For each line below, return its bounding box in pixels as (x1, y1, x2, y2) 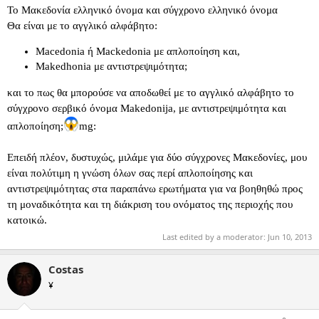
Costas (48, 262, 83, 276)
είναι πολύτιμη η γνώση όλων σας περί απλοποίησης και (7, 167, 253, 179)
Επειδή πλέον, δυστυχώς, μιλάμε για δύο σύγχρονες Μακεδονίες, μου (7, 151, 307, 163)
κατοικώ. (7, 214, 47, 226)
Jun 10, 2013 (268, 231, 312, 242)
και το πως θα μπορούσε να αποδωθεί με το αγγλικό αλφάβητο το (7, 86, 294, 98)
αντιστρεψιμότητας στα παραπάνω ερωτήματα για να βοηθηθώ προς (7, 182, 303, 194)
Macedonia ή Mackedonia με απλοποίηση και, (36, 45, 240, 57)
